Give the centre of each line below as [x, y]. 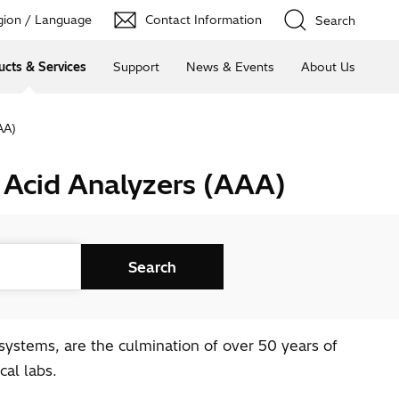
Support [136, 66]
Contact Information [203, 20]
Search [335, 20]
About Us [328, 66]
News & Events [230, 66]
